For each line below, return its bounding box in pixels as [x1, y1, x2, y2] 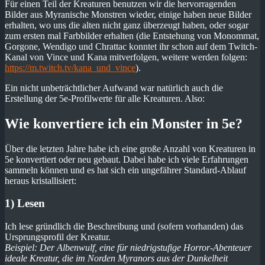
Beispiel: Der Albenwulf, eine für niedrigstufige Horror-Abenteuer [5, 243, 251, 253]
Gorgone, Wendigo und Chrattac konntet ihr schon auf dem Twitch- [5, 41, 257, 51]
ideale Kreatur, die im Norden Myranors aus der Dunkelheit [5, 253, 228, 264]
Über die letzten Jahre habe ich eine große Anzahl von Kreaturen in [5, 143, 256, 154]
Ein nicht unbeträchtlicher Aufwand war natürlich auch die [5, 82, 223, 93]
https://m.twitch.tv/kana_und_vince [5, 62, 135, 73]
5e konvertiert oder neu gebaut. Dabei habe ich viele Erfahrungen [5, 154, 248, 164]
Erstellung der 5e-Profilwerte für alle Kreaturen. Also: [5, 93, 205, 104]
